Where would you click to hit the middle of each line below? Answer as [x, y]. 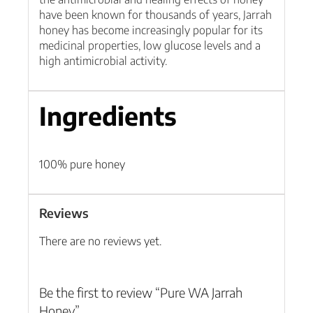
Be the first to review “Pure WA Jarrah [140, 293]
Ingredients [108, 115]
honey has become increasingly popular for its [151, 30]
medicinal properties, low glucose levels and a [150, 46]
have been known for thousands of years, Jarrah [155, 15]
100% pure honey [82, 165]
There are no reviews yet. [100, 241]
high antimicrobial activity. [103, 61]
